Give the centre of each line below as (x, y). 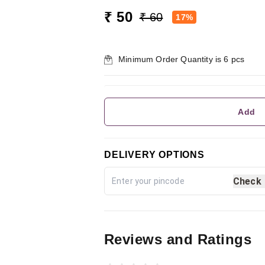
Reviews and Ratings (178, 240)
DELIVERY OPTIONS (154, 155)
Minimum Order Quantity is (171, 59)
